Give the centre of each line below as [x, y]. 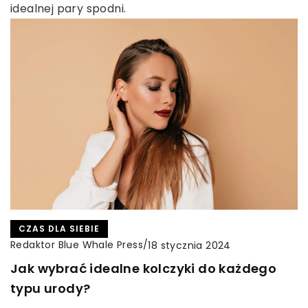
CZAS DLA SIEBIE [59, 229]
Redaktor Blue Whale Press [77, 245]
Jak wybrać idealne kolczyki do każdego [144, 269]
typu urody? [51, 289]
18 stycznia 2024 [189, 245]
